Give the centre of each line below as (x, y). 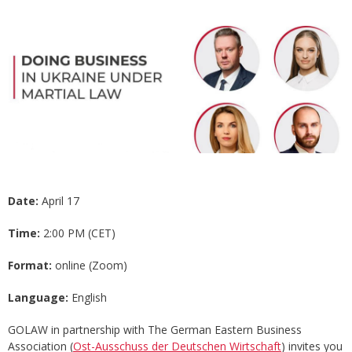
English (88, 298)
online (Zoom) (90, 266)
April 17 (59, 201)
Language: (38, 298)
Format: (30, 266)
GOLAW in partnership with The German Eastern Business (155, 330)
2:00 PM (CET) (78, 233)
